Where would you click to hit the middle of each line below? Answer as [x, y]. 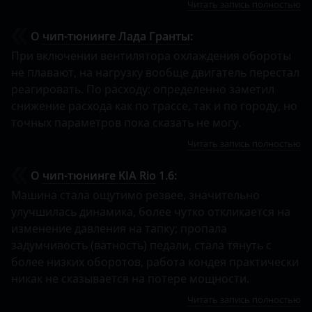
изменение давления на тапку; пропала [119, 229]
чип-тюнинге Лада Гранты [116, 37]
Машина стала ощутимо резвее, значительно [135, 195]
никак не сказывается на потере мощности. [130, 279]
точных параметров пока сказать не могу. [126, 123]
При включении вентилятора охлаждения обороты [151, 56]
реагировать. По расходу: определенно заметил [143, 89]
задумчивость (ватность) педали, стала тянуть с [141, 245]
